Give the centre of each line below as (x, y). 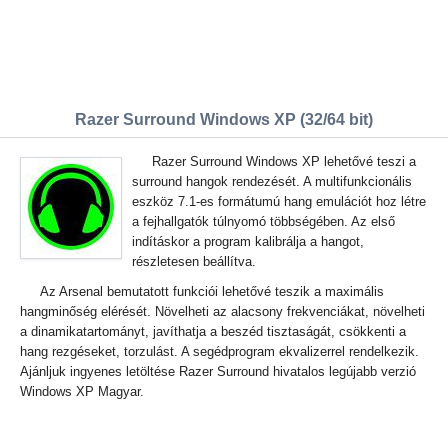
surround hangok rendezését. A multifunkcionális (272, 181)
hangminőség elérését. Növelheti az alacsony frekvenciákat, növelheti (222, 311)
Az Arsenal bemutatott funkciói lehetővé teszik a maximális (212, 291)
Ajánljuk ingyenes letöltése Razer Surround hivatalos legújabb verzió (218, 371)
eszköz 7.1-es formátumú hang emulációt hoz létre (279, 201)
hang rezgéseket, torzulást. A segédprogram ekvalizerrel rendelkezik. (219, 351)
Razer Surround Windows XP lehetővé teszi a (284, 161)
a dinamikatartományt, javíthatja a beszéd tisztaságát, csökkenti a (213, 331)
